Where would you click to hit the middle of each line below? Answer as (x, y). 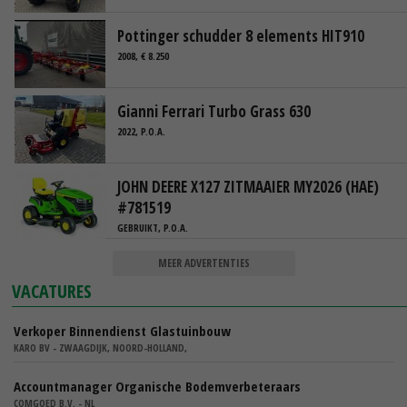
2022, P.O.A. (141, 132)
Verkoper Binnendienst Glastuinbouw (122, 331)
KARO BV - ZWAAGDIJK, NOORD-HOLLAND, (100, 348)
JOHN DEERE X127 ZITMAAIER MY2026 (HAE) (248, 186)
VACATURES (52, 292)
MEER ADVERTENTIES (203, 263)
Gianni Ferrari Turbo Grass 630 (214, 111)
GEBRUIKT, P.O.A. (153, 228)
